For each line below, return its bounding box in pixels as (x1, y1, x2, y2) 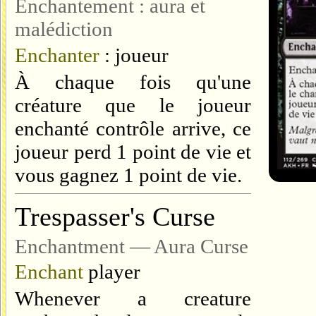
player (83, 260, 140, 283)
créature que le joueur (15, 94, 251, 116)
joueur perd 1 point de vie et (15, 140, 251, 163)
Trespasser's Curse (15, 202, 215, 231)
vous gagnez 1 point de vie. (15, 164, 242, 186)
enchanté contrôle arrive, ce (15, 117, 251, 140)
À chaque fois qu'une (15, 71, 251, 93)
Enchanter (15, 44, 99, 66)
